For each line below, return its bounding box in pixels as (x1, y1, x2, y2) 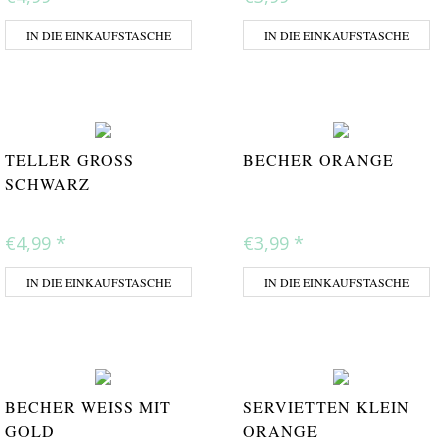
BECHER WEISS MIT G (5, 396, 171, 418)
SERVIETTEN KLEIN (243, 396, 410, 418)
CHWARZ (5, 173, 79, 195)
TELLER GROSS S (5, 149, 134, 171)
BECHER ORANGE (243, 149, 394, 171)
